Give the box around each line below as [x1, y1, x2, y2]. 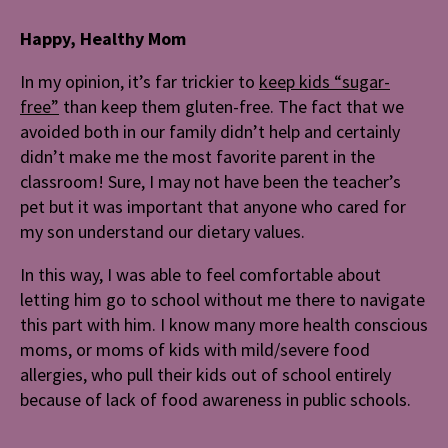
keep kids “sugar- [259, 69, 390, 93]
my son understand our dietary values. [20, 219, 305, 243]
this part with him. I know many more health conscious [20, 312, 428, 336]
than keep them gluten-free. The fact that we [59, 94, 404, 118]
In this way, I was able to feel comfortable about [20, 262, 381, 286]
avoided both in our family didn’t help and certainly [20, 119, 400, 143]
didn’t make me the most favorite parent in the [20, 144, 375, 168]
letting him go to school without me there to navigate [20, 287, 425, 311]
